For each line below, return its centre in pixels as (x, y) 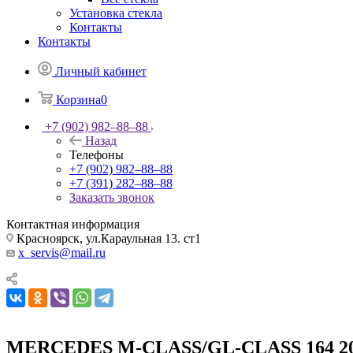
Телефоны (97, 154)
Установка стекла (116, 13)
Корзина (78, 99)
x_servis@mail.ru (62, 252)
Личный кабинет (101, 71)
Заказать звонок (112, 197)
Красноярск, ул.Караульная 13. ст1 (107, 238)
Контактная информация (73, 224)
